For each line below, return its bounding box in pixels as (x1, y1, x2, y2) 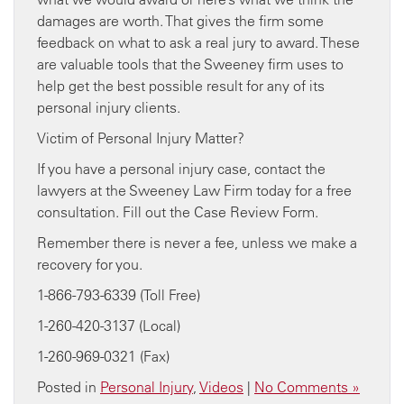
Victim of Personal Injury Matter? (37, 129, 244, 147)
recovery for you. (37, 255, 142, 273)
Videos (199, 378, 243, 396)
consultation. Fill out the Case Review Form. (37, 203, 318, 221)
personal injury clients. (37, 98, 180, 116)
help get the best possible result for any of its (37, 77, 325, 95)
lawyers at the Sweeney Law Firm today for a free (37, 181, 352, 199)
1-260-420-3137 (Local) (37, 317, 184, 335)
